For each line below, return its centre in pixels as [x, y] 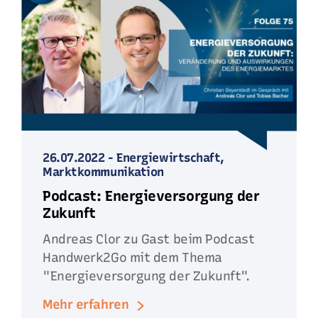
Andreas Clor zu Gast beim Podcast [149, 239]
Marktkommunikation [103, 172]
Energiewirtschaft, [170, 158]
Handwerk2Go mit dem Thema [132, 258]
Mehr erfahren [86, 305]
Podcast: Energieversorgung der [151, 196]
